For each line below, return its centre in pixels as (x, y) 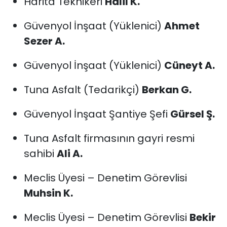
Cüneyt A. (189, 66)
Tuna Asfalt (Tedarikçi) (83, 90)
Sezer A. (44, 41)
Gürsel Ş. (192, 114)
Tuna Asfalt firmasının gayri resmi (109, 139)
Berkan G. (166, 90)
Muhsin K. (48, 193)
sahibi (40, 154)
